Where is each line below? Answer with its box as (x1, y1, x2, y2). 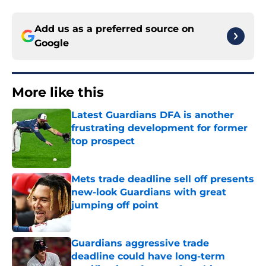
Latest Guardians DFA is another (71, 109, 234, 121)
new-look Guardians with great (71, 186, 226, 198)
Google (34, 37, 69, 49)
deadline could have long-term (71, 251, 225, 262)
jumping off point (71, 199, 159, 211)
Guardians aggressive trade (71, 237, 209, 249)
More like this (12, 84, 104, 101)
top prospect (71, 135, 135, 147)
